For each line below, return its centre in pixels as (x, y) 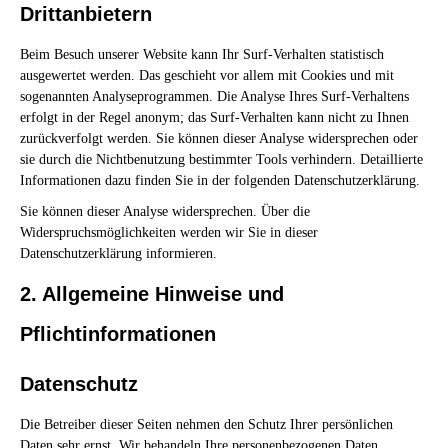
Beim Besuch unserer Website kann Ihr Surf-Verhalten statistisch (202, 55)
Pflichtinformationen (118, 334)
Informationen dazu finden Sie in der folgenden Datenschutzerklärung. (220, 181)
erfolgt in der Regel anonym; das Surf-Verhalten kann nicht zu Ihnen (214, 118)
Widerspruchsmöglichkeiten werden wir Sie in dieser (169, 233)
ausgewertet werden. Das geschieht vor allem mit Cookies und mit (207, 76)
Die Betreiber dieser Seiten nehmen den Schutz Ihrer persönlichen (206, 425)
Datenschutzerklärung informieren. (118, 254)
